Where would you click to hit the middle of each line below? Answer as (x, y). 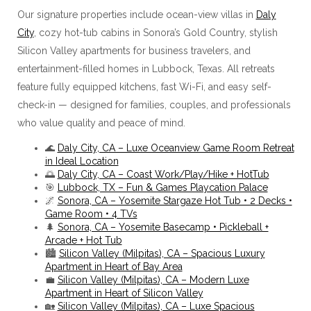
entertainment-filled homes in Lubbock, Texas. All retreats (146, 68)
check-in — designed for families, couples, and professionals (154, 104)
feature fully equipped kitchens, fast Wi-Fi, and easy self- (144, 86)
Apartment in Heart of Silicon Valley (124, 293)
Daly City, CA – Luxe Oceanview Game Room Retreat (176, 148)
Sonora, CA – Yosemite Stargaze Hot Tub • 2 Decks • (175, 200)
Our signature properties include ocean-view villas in (136, 14)
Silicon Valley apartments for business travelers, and (134, 50)
